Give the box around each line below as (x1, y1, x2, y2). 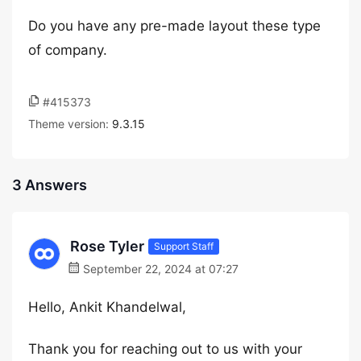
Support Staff (154, 239, 214, 252)
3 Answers (12, 176, 87, 193)
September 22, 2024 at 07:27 (80, 262, 239, 276)
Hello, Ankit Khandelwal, (28, 299, 186, 315)
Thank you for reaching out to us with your (28, 341, 302, 357)
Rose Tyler (70, 238, 144, 255)
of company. (28, 42, 107, 58)
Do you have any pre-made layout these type (28, 18, 321, 34)
